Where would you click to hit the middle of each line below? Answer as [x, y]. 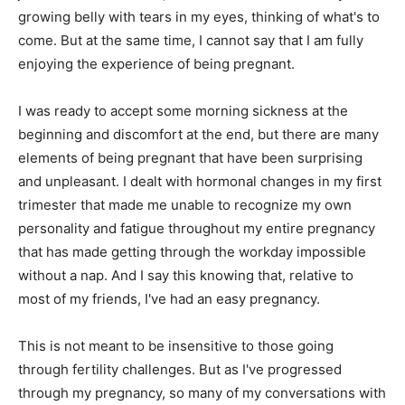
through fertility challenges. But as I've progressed [180, 370]
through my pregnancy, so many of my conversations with [202, 393]
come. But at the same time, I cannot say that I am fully [191, 41]
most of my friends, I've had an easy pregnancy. [169, 299]
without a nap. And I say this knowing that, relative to [186, 276]
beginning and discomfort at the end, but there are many [198, 135]
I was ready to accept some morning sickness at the [183, 111]
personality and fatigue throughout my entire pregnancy [197, 229]
